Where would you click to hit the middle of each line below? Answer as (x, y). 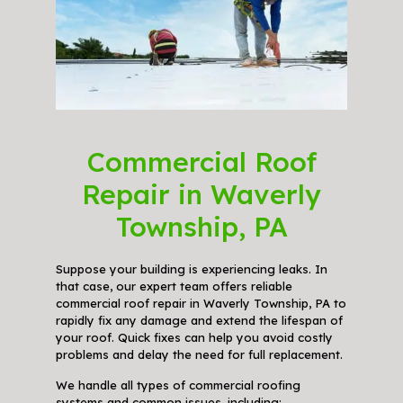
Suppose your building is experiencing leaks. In (191, 269)
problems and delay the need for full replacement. (199, 355)
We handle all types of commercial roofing (178, 385)
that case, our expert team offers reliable (174, 287)
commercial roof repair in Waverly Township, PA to (201, 304)
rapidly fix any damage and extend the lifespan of (199, 321)
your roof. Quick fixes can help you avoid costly (194, 338)
